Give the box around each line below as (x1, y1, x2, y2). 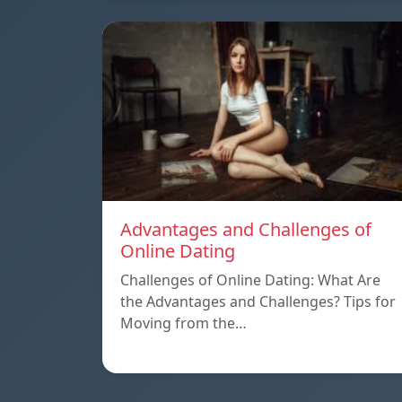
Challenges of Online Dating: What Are (120, 270, 380, 291)
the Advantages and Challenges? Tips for (120, 292, 396, 312)
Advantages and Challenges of (120, 217, 371, 242)
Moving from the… (120, 313, 247, 334)
